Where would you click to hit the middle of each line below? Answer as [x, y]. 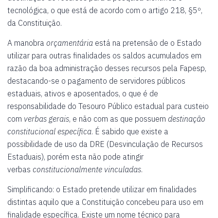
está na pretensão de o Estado [147, 43]
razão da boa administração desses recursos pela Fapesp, [107, 68]
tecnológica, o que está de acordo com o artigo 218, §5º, [105, 10]
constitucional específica [49, 131]
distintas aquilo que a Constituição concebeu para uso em [105, 202]
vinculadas [123, 169]
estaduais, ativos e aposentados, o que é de [83, 93]
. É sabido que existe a [130, 131]
